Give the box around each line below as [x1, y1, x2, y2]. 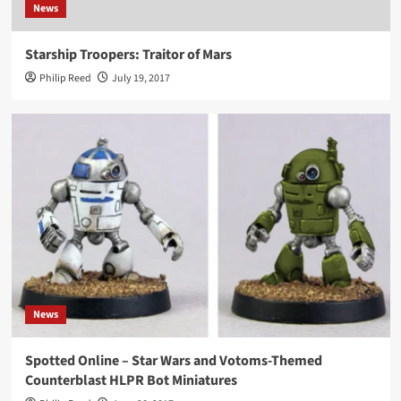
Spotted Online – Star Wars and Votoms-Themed [24, 351, 322, 371]
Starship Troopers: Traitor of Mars [24, 45, 232, 65]
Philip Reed [38, 71, 91, 87]
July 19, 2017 [111, 71, 170, 87]
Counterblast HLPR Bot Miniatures [24, 371, 237, 391]
